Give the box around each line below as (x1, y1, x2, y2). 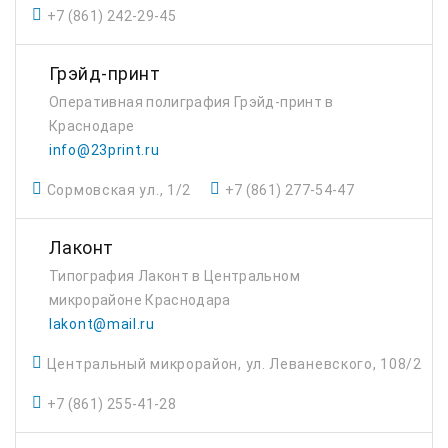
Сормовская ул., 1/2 (46, 182, 192, 198)
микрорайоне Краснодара (49, 292, 231, 308)
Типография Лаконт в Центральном (49, 268, 300, 284)
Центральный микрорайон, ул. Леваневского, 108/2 (46, 356, 422, 372)
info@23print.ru (49, 142, 160, 158)
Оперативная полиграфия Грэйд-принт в (49, 94, 334, 110)
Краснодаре (49, 118, 135, 134)
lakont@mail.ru (49, 316, 155, 332)
